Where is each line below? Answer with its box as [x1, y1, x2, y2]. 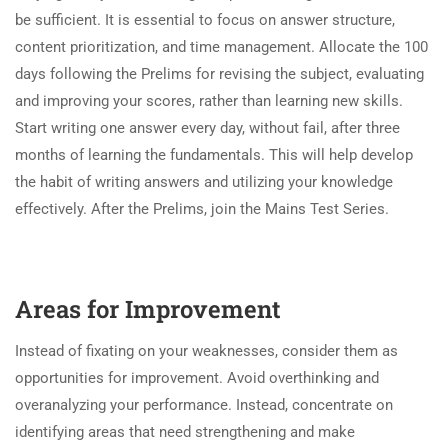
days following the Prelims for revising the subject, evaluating [15, 64, 424, 83]
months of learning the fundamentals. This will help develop [15, 145, 413, 164]
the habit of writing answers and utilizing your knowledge [15, 172, 393, 191]
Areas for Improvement [15, 292, 281, 325]
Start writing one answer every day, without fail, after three [15, 118, 400, 137]
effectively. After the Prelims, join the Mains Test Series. [15, 199, 389, 218]
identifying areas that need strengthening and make [15, 422, 355, 441]
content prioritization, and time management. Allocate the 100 [15, 37, 428, 56]
